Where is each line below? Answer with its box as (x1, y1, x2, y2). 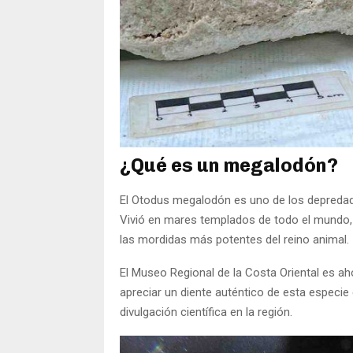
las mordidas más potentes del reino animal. (120, 232, 349, 247)
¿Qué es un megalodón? (120, 153, 338, 176)
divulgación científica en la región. (120, 304, 292, 319)
